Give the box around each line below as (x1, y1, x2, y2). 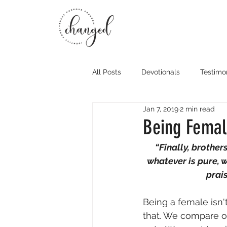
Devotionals (141, 67, 180, 76)
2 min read (180, 104, 215, 113)
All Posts (92, 67, 121, 76)
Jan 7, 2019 (143, 104, 178, 113)
